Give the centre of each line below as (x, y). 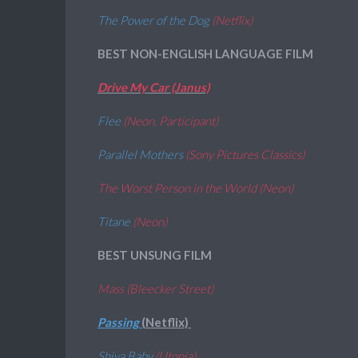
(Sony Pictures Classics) (245, 154)
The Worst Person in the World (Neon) (195, 188)
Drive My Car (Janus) (153, 87)
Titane (115, 221)
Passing (119, 322)
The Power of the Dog (155, 20)
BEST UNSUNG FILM (155, 255)
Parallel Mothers (141, 154)
